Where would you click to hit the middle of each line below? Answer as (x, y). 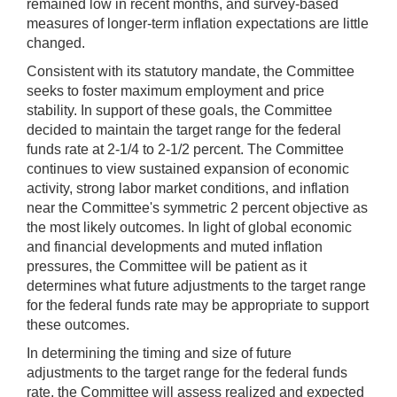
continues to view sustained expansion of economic (188, 168)
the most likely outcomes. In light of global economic (189, 227)
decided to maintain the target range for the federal (184, 129)
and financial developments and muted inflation (175, 246)
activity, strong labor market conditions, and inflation (188, 188)
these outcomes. (78, 324)
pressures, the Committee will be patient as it (167, 266)
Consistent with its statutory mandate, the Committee (191, 71)
